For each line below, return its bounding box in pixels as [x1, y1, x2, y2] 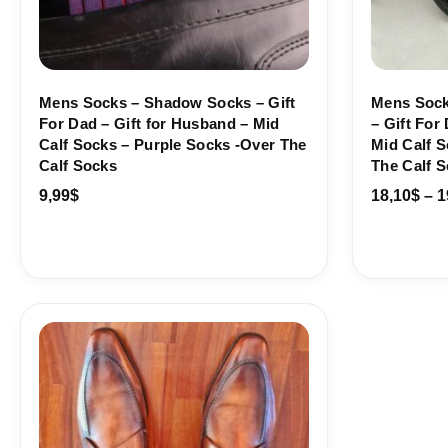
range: [153, 324, 202, 342]
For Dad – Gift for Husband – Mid [39, 115, 280, 133]
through [153, 364, 214, 382]
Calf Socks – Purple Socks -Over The [39, 136, 307, 154]
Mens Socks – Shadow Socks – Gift [39, 94, 296, 112]
